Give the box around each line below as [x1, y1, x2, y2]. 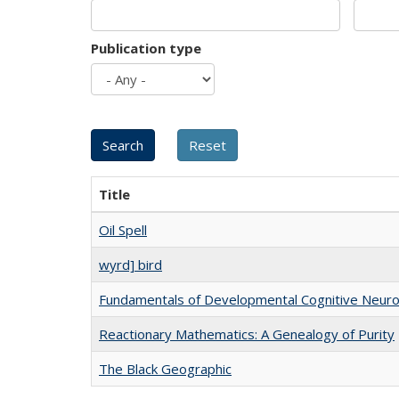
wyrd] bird [99, 256, 162, 273]
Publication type [91, 39, 201, 57]
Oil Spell [99, 221, 147, 239]
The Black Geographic [99, 360, 232, 378]
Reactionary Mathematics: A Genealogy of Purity [99, 325, 395, 343]
